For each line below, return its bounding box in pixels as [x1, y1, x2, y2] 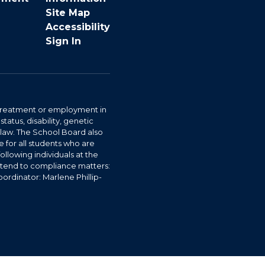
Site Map [46, 7, 90, 18]
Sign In [46, 35, 81, 47]
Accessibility [46, 21, 110, 33]
